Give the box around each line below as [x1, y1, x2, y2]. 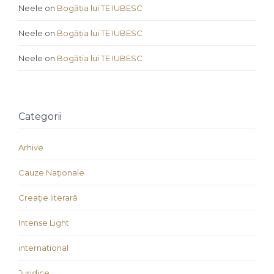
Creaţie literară [18, 193, 78, 202]
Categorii [18, 111, 62, 122]
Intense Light [18, 218, 69, 228]
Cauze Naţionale [18, 168, 84, 177]
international [18, 243, 68, 253]
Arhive [18, 143, 43, 152]
